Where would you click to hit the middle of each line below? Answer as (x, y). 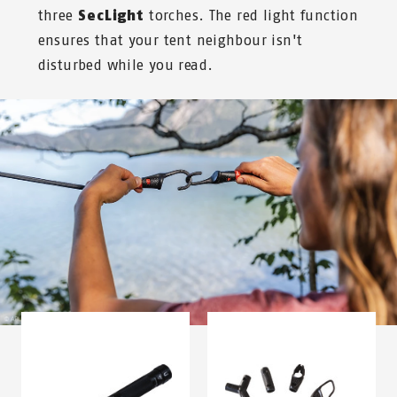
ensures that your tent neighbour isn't (170, 41)
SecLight (109, 16)
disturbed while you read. (128, 66)
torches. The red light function (251, 16)
